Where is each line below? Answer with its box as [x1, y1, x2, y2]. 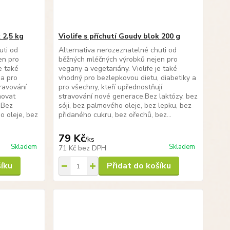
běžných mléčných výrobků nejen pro [58, 54, 178, 64]
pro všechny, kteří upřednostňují [58, 82, 162, 92]
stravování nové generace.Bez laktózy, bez [58, 91, 198, 101]
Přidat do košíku [106, 160, 171, 171]
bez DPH [78, 143, 106, 153]
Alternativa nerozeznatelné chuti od [58, 45, 177, 55]
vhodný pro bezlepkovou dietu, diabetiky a [58, 73, 196, 83]
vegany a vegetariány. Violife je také [58, 64, 177, 73]
